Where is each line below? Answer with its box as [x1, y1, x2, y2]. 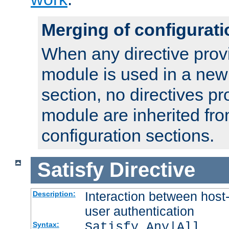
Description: [32, 190, 76, 198]
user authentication [84, 204, 194, 219]
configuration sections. [41, 125, 214, 145]
